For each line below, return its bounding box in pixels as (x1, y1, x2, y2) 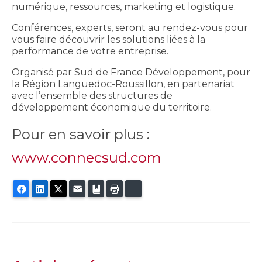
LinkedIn (46, 183, 84, 194)
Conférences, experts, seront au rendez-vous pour (12, 22, 248, 34)
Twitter (64, 183, 98, 194)
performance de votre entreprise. (12, 46, 168, 57)
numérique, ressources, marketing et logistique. (12, 1, 236, 13)
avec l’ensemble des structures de (12, 90, 173, 102)
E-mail (83, 183, 110, 194)
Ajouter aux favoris (102, 183, 187, 194)
